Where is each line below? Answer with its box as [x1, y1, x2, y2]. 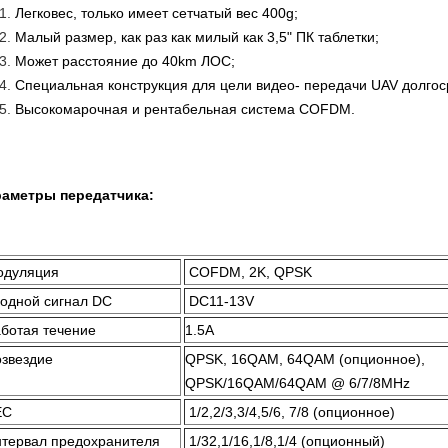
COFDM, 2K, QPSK [189, 264, 312, 280]
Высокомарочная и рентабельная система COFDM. [15, 101, 355, 117]
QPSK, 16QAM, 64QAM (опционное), [185, 351, 425, 367]
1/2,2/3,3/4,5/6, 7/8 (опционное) [189, 404, 395, 420]
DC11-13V [189, 293, 254, 309]
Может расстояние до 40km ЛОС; [15, 53, 235, 69]
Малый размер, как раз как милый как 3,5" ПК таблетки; [15, 29, 379, 45]
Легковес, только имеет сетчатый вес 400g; [15, 5, 298, 21]
